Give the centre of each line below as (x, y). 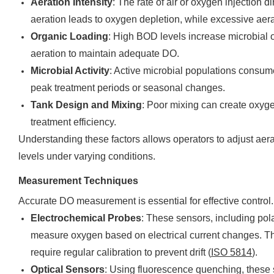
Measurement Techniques (78, 181)
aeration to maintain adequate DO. (105, 54)
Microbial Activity (70, 71)
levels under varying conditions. (87, 156)
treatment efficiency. (73, 122)
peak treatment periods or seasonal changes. (128, 88)
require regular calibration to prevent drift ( (121, 252)
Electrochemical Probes (86, 218)
